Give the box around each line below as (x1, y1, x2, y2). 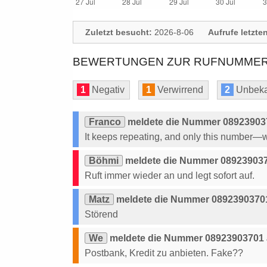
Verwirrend (155, 85, 203, 95)
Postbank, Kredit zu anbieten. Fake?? (85, 248, 243, 258)
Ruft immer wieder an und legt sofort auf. (85, 170, 254, 181)
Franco (89, 117, 121, 127)
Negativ (89, 85, 125, 95)
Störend (85, 209, 118, 219)
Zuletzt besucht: (85, 27, 152, 37)
